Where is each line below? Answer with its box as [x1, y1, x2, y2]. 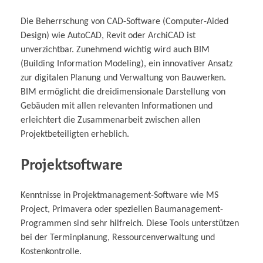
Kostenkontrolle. [21, 247, 82, 257]
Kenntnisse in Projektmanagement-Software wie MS [21, 191, 218, 201]
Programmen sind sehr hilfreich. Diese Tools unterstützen [21, 219, 239, 229]
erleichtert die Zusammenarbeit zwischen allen [21, 116, 200, 125]
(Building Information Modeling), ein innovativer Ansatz [21, 59, 232, 69]
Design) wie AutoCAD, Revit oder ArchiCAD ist [21, 31, 195, 41]
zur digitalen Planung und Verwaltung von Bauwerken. [21, 73, 226, 83]
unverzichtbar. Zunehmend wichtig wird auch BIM [21, 45, 210, 55]
